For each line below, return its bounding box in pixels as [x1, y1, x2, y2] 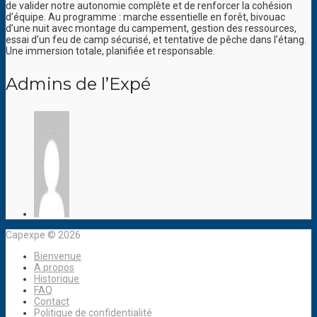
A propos [34, 262, 74, 274]
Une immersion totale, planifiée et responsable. [6, 45, 215, 57]
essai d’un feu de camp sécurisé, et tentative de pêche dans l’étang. [6, 34, 306, 46]
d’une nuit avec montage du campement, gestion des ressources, [6, 23, 296, 35]
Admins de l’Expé [6, 74, 151, 95]
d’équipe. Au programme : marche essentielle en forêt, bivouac [6, 11, 285, 23]
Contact [34, 296, 69, 308]
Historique [34, 273, 79, 285]
